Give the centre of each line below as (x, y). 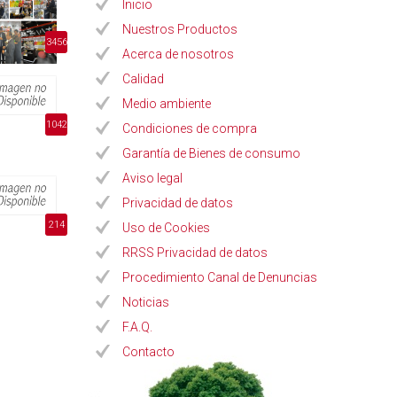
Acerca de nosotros (178, 54)
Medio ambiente (167, 104)
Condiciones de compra (190, 128)
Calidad (143, 79)
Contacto (148, 352)
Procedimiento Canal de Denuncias (220, 277)
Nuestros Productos (180, 29)
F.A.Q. (137, 327)
